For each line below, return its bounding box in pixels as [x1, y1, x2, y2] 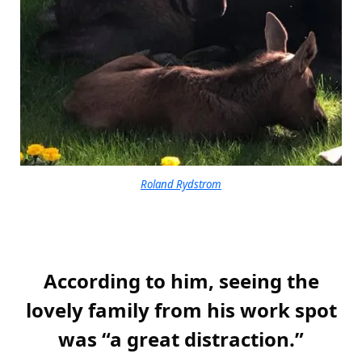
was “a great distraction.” [58, 326, 304, 353]
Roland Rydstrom [141, 176, 221, 192]
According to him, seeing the [43, 267, 319, 295]
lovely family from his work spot [25, 297, 337, 324]
